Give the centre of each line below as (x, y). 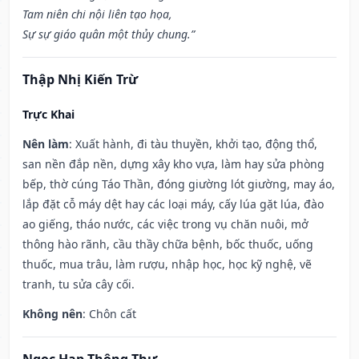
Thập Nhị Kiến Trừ (80, 80)
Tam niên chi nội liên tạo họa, (97, 14)
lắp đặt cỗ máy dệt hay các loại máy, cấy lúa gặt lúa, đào (173, 204)
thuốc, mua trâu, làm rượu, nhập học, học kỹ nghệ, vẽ (167, 264)
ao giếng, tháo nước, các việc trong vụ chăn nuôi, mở (165, 224)
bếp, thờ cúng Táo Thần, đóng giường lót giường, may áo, (179, 184)
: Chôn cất (109, 314)
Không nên (52, 314)
